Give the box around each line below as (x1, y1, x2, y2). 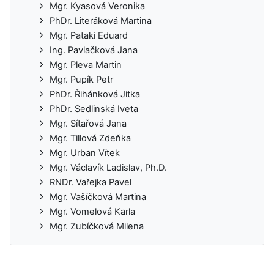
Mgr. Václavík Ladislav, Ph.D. (50, 161, 167, 173)
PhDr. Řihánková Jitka (50, 88, 140, 100)
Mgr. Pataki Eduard (50, 29, 128, 41)
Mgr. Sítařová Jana (50, 117, 127, 129)
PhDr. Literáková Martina (50, 15, 152, 26)
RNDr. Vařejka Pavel (50, 176, 131, 188)
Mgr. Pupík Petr (50, 73, 113, 85)
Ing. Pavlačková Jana (50, 44, 138, 56)
